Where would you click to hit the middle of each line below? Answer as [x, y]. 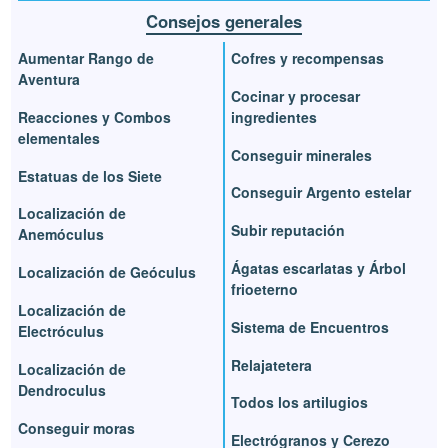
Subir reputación [288, 230]
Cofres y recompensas [307, 57]
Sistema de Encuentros [310, 326]
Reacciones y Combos [95, 116]
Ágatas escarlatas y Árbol [318, 267]
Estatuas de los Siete [90, 175]
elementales [59, 137]
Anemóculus [61, 234]
